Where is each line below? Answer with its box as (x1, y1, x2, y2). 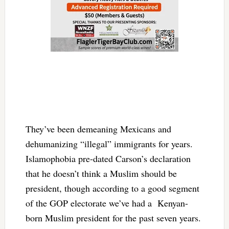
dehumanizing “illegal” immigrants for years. (25, 138, 193, 150)
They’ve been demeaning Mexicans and (25, 123, 171, 135)
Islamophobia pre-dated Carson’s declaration (25, 152, 191, 165)
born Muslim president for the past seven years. (25, 212, 201, 224)
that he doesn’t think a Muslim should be (25, 167, 177, 180)
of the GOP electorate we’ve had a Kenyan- (25, 197, 188, 210)
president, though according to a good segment (25, 182, 199, 195)
